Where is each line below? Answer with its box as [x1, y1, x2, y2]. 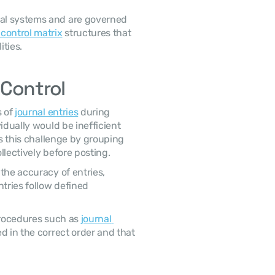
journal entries [15, 106, 79, 118]
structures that [62, 27, 131, 39]
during [78, 106, 110, 118]
